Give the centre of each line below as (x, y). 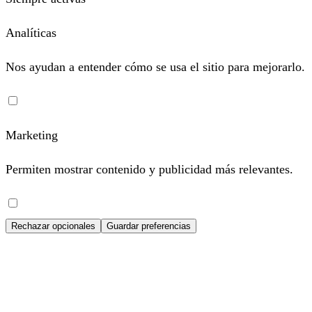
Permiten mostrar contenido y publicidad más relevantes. (149, 170)
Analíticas (31, 33)
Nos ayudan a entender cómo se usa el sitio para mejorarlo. (155, 67)
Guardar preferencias (149, 226)
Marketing (32, 135)
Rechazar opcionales (53, 226)
